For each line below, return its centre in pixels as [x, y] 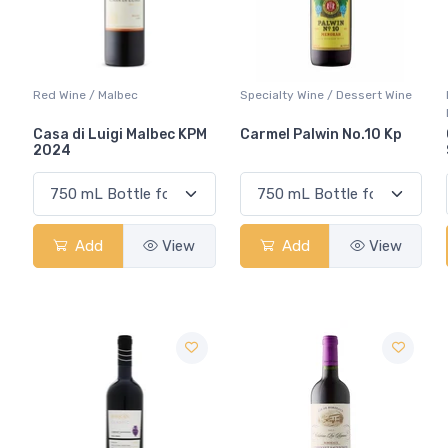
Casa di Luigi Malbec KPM [120, 134]
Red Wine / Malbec [85, 94]
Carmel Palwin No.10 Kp [320, 134]
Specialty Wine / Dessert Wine [325, 94]
